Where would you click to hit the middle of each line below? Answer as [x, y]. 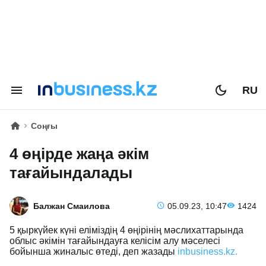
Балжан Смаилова [72, 206]
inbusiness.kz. [208, 251]
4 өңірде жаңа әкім [79, 154]
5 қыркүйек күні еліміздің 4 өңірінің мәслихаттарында [126, 230]
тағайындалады [71, 173]
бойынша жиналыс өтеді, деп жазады [94, 251]
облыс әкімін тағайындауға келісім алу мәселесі [115, 241]
